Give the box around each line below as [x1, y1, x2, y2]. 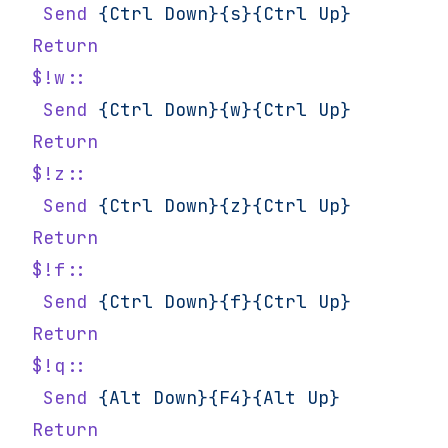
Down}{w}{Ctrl [153, 98, 307, 121]
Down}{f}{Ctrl [153, 290, 307, 313]
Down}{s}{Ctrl [153, 2, 307, 25]
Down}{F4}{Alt [142, 386, 296, 409]
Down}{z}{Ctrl [153, 194, 307, 217]
